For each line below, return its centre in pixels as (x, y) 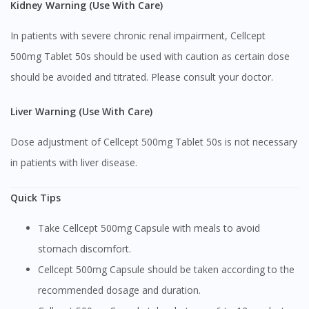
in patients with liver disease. (74, 162)
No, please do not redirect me (154, 29)
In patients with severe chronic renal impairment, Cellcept (138, 35)
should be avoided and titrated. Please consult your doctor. (142, 77)
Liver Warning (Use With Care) (84, 111)
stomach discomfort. (84, 248)
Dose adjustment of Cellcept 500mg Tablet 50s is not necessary (154, 141)
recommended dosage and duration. (119, 290)
